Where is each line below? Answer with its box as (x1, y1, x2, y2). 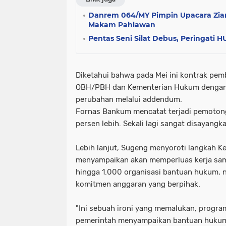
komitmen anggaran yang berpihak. (76, 179, 200, 189)
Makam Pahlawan (88, 20, 155, 29)
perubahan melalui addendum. (76, 94, 182, 104)
